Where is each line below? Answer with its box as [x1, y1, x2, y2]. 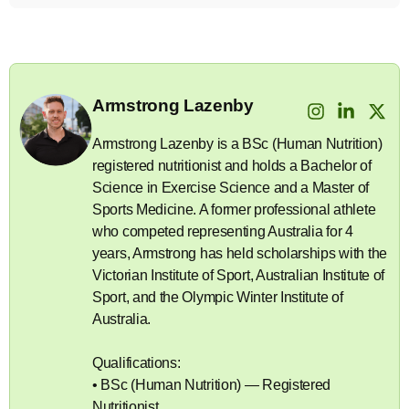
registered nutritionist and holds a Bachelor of [92, 157, 372, 173]
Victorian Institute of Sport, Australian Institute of [92, 267, 385, 283]
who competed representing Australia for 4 [92, 223, 353, 239]
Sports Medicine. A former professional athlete [92, 201, 376, 217]
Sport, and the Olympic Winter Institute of [92, 288, 343, 305]
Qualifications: [92, 354, 181, 371]
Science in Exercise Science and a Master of [92, 179, 370, 195]
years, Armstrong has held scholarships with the [92, 245, 387, 261]
